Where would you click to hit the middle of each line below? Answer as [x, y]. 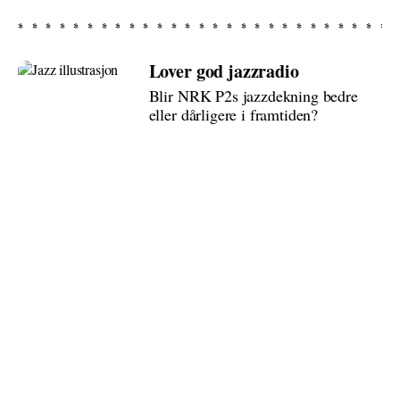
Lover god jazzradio [224, 71]
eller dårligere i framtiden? [233, 114]
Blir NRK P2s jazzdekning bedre [253, 96]
